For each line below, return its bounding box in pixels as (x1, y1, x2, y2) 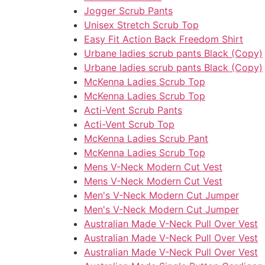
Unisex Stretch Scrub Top (84, 19, 199, 31)
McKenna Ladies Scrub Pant (84, 132, 208, 145)
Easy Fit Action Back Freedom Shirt (84, 33, 243, 46)
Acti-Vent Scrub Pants (84, 104, 182, 117)
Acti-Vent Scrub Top (84, 118, 174, 131)
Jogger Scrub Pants (84, 5, 173, 17)
